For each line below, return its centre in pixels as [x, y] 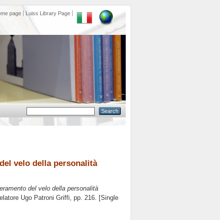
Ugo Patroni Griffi [45, 198]
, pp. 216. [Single [94, 198]
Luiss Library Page [48, 13]
